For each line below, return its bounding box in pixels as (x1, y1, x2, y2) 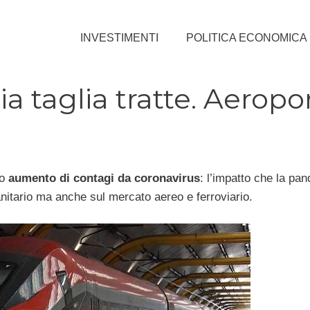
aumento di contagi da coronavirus (8, 171, 200, 185)
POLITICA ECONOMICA (186, 31, 307, 44)
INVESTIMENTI (80, 31, 158, 44)
